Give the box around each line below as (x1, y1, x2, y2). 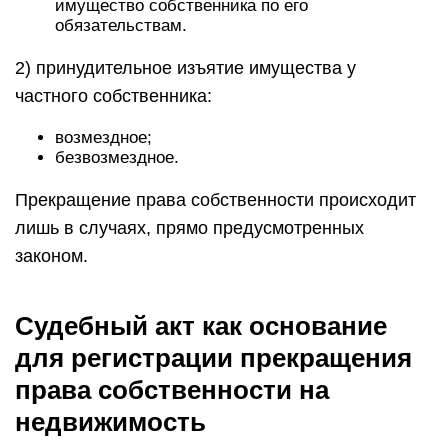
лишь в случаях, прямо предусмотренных (15, 218, 364, 238)
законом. (15, 246, 88, 266)
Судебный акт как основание (15, 311, 387, 341)
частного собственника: (15, 86, 212, 106)
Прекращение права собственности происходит (15, 190, 416, 210)
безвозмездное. (55, 148, 179, 167)
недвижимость (15, 407, 206, 437)
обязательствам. (55, 16, 187, 35)
